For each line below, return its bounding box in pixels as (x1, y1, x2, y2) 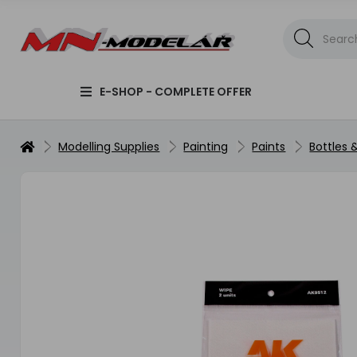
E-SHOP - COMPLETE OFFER (99, 84, 252, 100)
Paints (252, 139, 286, 155)
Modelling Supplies (58, 139, 160, 155)
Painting (183, 139, 229, 155)
